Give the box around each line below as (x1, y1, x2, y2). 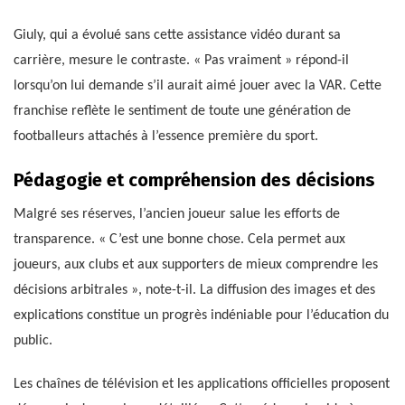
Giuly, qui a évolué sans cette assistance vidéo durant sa (14, 27, 341, 42)
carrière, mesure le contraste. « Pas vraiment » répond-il (14, 52, 349, 68)
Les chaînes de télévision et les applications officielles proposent (14, 376, 390, 391)
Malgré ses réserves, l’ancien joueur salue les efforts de (14, 206, 340, 221)
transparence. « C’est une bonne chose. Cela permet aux (14, 231, 345, 247)
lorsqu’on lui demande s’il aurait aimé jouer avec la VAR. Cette (14, 78, 381, 93)
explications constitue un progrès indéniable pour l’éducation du (14, 307, 389, 323)
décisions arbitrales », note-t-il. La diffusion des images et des (14, 282, 375, 297)
